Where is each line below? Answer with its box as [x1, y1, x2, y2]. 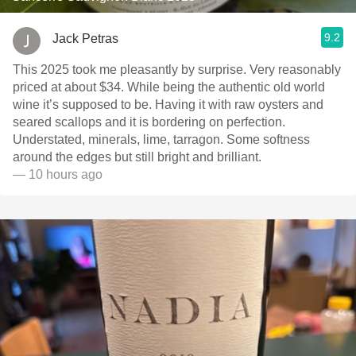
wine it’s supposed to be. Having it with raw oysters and [13, 98, 155, 111]
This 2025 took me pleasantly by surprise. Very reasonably [13, 63, 341, 76]
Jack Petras [52, 31, 118, 45]
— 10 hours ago [13, 168, 103, 181]
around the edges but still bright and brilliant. [13, 150, 261, 164]
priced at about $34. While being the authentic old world [13, 80, 325, 94]
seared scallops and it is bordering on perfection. [13, 115, 285, 129]
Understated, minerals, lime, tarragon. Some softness [13, 133, 226, 146]
